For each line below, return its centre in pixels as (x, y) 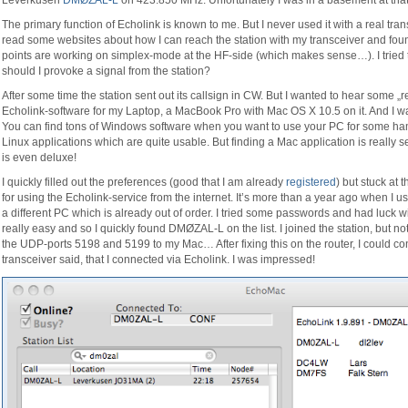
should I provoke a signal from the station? (106, 71)
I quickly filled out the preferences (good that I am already (144, 182)
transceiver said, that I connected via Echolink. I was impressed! (158, 260)
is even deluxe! (39, 158)
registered (311, 182)
